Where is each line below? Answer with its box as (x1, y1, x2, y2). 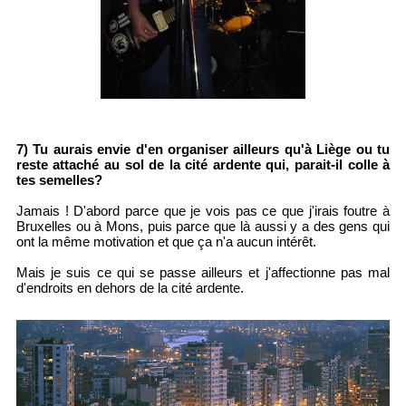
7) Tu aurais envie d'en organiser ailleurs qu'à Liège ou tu (15, 141, 391, 158)
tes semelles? (15, 172, 102, 188)
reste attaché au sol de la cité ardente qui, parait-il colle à (15, 157, 391, 173)
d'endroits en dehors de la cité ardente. (15, 280, 244, 296)
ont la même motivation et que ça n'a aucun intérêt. (15, 234, 316, 250)
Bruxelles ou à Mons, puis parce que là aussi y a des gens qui (15, 218, 391, 235)
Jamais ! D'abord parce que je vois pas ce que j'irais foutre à (15, 203, 391, 219)
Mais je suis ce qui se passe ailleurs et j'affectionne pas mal (15, 265, 391, 281)
